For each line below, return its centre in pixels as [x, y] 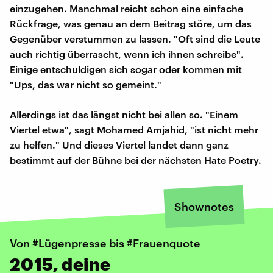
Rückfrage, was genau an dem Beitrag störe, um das [131, 23]
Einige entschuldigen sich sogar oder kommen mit [126, 69]
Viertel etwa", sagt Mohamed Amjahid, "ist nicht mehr [134, 129]
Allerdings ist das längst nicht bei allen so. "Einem [124, 114]
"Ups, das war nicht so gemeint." [86, 84]
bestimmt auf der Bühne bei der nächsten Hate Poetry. [136, 160]
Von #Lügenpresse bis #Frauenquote [105, 243]
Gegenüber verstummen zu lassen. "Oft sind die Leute [135, 38]
